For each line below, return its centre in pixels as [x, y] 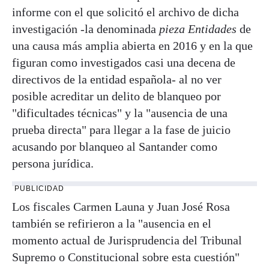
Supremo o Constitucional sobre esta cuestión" [126, 257]
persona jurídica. [53, 163]
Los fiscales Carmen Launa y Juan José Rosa [121, 206]
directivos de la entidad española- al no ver [117, 79]
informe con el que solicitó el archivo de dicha [125, 12]
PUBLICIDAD [39, 188]
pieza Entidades [198, 29]
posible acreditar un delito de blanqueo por [116, 96]
